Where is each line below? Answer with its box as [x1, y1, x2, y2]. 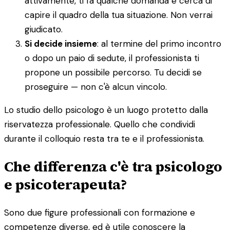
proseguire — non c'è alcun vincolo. [25, 81, 167, 93]
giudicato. [25, 24, 63, 35]
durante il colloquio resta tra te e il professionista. [4, 133, 204, 145]
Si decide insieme [25, 38, 97, 50]
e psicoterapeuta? [4, 175, 127, 195]
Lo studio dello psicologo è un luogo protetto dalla [4, 104, 208, 116]
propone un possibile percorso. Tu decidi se [25, 67, 202, 79]
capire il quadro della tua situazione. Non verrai [25, 9, 213, 21]
